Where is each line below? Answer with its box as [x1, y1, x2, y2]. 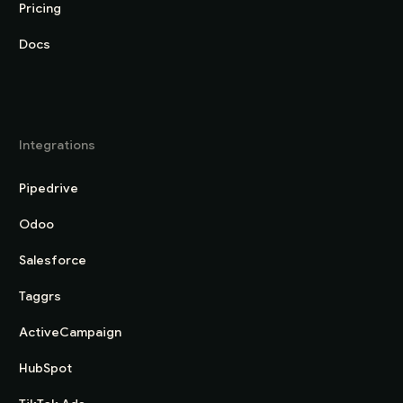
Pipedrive [19, 180, 79, 197]
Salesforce [19, 252, 87, 269]
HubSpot [19, 360, 73, 377]
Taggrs [19, 288, 62, 305]
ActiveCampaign [19, 324, 122, 341]
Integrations [19, 137, 96, 154]
